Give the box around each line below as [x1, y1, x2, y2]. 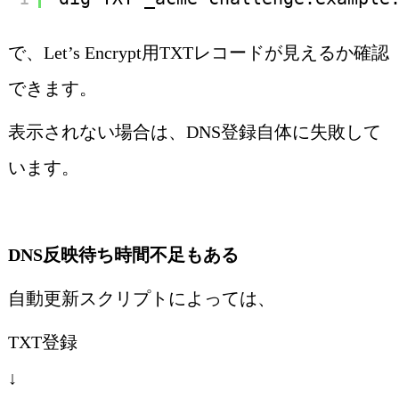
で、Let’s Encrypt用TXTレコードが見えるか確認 [7, 43, 389, 63]
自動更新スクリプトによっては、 [7, 289, 275, 309]
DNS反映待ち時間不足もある [7, 245, 239, 265]
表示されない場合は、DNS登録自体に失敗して [7, 122, 381, 142]
